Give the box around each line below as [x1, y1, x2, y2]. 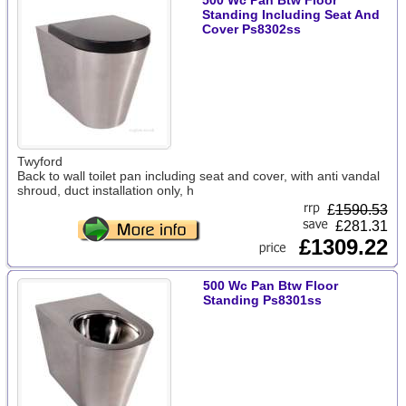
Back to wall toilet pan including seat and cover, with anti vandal [16, 169, 380, 183]
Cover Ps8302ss [201, 22, 301, 36]
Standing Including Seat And [201, 7, 380, 22]
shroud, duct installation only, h [16, 183, 194, 198]
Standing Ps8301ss [202, 293, 322, 307]
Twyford [16, 154, 63, 169]
